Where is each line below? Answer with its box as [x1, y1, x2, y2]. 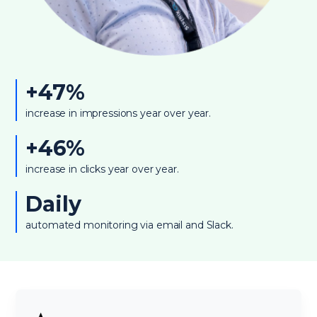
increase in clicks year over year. [25, 163, 179, 175]
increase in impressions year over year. [25, 107, 211, 120]
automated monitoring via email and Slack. [25, 219, 234, 231]
